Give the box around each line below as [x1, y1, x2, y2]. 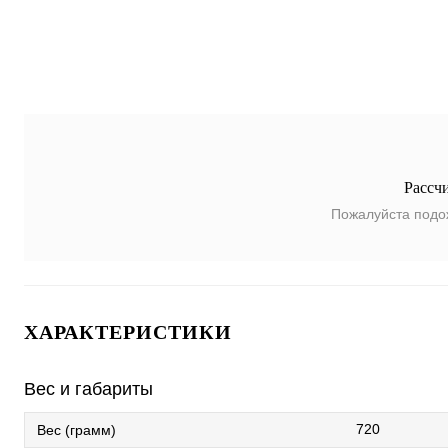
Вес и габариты [24, 379, 153, 400]
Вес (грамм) [37, 422, 116, 439]
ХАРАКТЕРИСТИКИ [24, 321, 232, 344]
